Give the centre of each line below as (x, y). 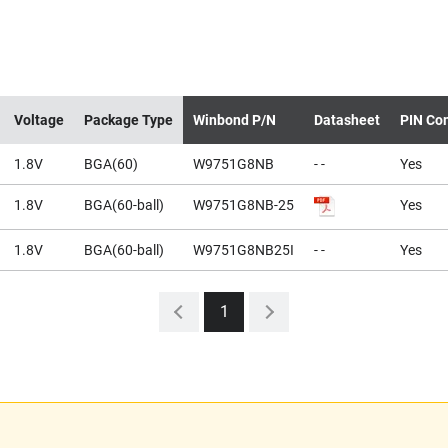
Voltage (39, 120)
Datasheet (347, 120)
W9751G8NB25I (243, 250)
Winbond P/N (234, 120)
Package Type (128, 120)
